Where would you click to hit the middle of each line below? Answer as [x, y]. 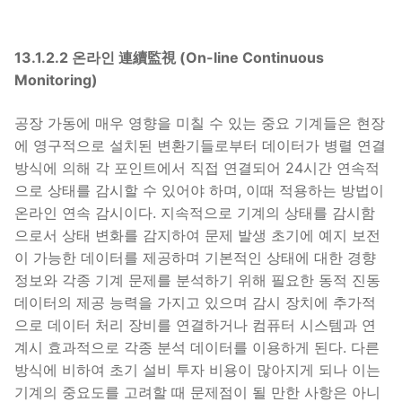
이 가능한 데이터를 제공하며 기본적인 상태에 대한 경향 [195, 257]
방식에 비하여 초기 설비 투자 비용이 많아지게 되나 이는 [197, 369]
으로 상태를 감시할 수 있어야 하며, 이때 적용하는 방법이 [199, 190]
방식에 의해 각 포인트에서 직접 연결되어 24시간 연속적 [197, 167]
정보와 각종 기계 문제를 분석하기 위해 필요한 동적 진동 [197, 280]
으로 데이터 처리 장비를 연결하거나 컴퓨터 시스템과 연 [195, 324]
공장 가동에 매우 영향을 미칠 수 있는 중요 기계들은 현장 [200, 122]
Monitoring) [56, 80]
